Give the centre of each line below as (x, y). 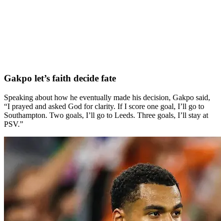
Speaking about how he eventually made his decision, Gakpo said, (107, 97)
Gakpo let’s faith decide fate (60, 78)
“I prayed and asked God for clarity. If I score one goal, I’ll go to (104, 106)
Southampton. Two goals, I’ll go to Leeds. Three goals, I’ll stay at (106, 115)
